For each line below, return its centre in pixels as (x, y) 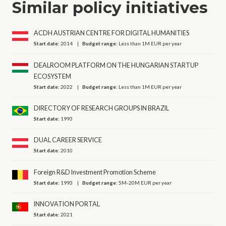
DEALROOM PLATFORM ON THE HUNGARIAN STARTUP (116, 65)
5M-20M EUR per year (145, 182)
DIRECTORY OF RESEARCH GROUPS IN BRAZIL (102, 108)
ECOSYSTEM (53, 76)
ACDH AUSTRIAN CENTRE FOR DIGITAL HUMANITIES (112, 33)
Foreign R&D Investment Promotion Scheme (95, 172)
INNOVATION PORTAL (67, 204)
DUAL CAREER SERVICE (68, 140)
